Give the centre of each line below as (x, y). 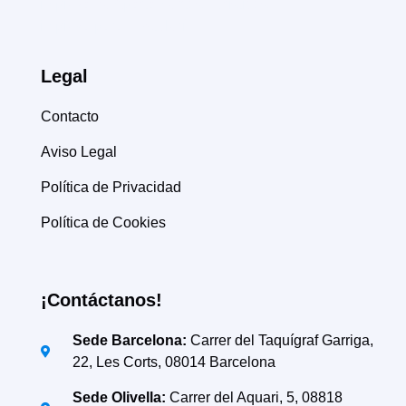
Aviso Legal (79, 152)
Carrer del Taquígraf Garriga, (280, 341)
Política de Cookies (103, 223)
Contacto (70, 117)
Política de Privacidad (111, 188)
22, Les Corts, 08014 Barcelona (174, 362)
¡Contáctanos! (101, 300)
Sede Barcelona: (129, 341)
